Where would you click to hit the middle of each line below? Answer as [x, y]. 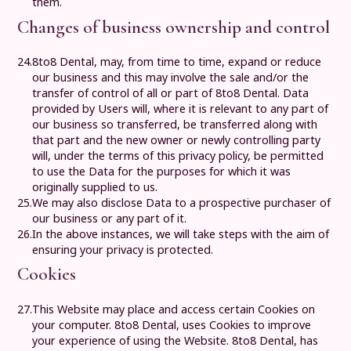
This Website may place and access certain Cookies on [174, 309]
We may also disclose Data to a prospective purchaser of [182, 203]
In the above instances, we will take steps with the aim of [181, 234]
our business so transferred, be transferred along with [175, 125]
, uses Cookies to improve [244, 324]
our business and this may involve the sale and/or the [171, 78]
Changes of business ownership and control [174, 27]
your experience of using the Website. [132, 340]
